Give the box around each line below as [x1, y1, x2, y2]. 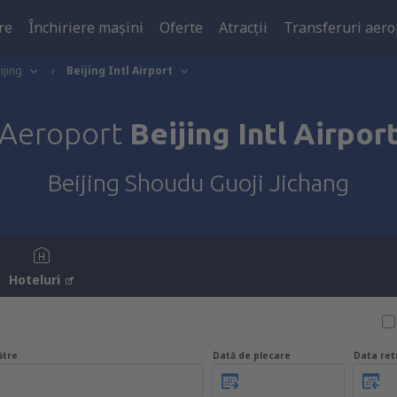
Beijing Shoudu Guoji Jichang [48, 169, 349, 196]
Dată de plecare [213, 349, 291, 362]
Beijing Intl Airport [66, 63, 173, 78]
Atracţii [219, 18, 268, 37]
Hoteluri [9, 271, 60, 288]
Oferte [160, 18, 203, 37]
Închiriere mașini [28, 18, 144, 37]
